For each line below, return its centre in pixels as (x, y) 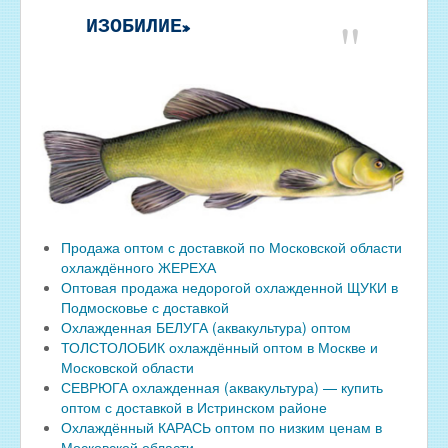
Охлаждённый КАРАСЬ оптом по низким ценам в (221, 426)
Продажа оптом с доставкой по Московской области (231, 246)
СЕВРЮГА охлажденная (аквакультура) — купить (222, 386)
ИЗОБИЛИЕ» (137, 26)
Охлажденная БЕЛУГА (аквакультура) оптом (206, 326)
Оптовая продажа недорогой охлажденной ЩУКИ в (229, 286)
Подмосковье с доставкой (145, 306)
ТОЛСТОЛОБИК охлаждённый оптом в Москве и (219, 346)
